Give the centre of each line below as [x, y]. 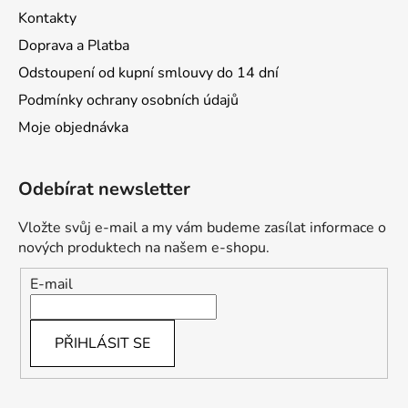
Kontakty [47, 19]
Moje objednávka [73, 128]
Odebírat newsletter [104, 189]
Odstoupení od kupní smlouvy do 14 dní [148, 73]
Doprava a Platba [74, 46]
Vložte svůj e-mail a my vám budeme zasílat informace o [202, 228]
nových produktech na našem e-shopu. [144, 248]
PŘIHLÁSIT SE [102, 343]
